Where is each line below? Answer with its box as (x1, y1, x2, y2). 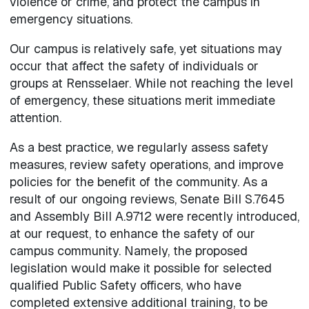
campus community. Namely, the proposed (9, 243, 248, 259)
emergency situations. (9, 11, 132, 28)
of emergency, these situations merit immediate (9, 92, 275, 109)
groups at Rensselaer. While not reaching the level (9, 75, 293, 92)
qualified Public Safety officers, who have (9, 277, 241, 294)
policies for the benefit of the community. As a (9, 174, 268, 190)
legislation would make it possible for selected (9, 260, 272, 277)
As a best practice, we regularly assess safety (9, 139, 268, 156)
